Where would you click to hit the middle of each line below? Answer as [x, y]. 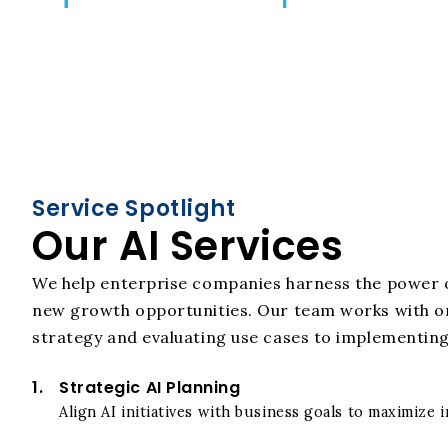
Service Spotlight [134, 208]
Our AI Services [187, 245]
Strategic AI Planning [150, 387]
